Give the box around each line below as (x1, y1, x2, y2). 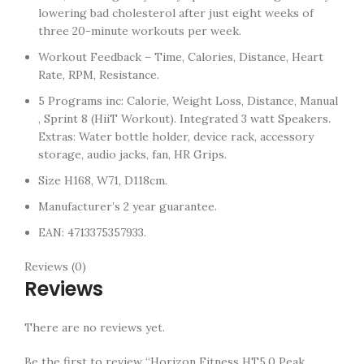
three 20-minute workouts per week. (38, 24, 241, 38)
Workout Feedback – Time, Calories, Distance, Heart (38, 50, 323, 64)
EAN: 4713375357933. (38, 225, 146, 240)
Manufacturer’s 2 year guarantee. (38, 199, 217, 214)
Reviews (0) (24, 259, 86, 274)
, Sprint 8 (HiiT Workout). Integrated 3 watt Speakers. (38, 111, 331, 126)
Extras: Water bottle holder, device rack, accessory (38, 129, 314, 144)
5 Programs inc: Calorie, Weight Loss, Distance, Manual (38, 93, 338, 108)
